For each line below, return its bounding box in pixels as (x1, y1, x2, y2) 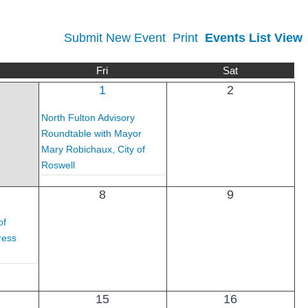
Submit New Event (64, 31, 166, 45)
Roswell (41, 159, 75, 170)
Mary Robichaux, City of (41, 143, 145, 155)
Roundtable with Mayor (41, 127, 142, 139)
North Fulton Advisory (41, 111, 135, 123)
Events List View (205, 31, 302, 45)
